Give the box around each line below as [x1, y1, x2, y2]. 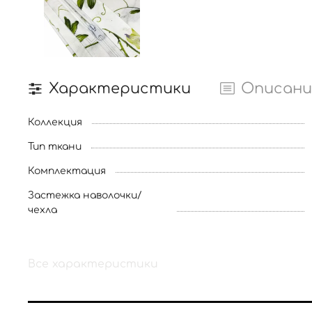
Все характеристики [28, 258, 158, 271]
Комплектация [28, 166, 106, 177]
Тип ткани [28, 141, 81, 153]
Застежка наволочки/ [28, 190, 142, 201]
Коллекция [28, 117, 82, 128]
